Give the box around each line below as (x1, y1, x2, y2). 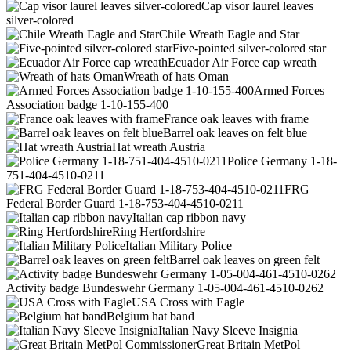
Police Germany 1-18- (227, 154, 337, 168)
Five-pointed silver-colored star (172, 42, 326, 56)
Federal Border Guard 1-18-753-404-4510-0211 (6, 197, 244, 211)
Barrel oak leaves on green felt (169, 253, 320, 267)
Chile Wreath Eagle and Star (159, 27, 299, 42)
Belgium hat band (107, 309, 194, 324)
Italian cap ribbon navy (132, 211, 246, 225)
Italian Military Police (125, 239, 232, 253)
